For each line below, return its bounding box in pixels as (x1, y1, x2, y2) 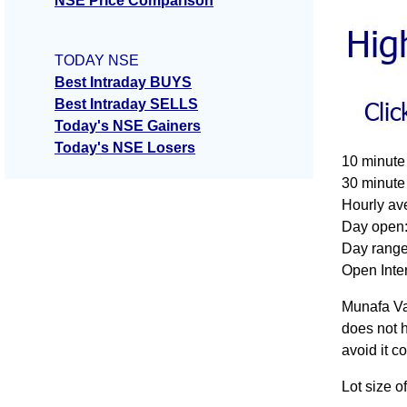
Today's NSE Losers (55, 140, 195, 156)
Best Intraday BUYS (55, 74, 192, 91)
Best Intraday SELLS (55, 96, 198, 113)
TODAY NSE (55, 53, 139, 69)
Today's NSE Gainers (55, 118, 201, 134)
